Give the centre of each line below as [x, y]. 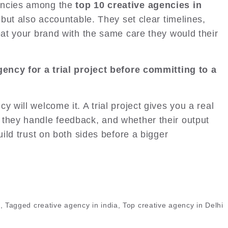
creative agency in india [76, 205]
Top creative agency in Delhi [173, 205]
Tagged [19, 205]
